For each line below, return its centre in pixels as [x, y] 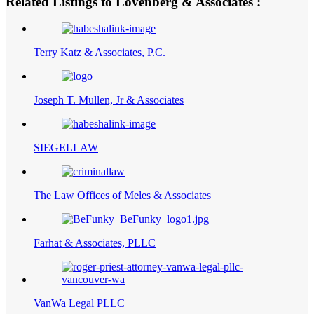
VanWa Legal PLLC [79, 303]
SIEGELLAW [66, 148]
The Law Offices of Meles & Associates [122, 196]
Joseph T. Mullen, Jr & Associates [109, 100]
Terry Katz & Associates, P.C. [100, 53]
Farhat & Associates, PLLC [95, 243]
